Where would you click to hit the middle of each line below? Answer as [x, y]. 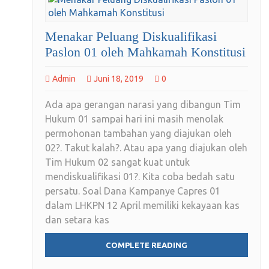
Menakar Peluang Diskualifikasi [131, 37]
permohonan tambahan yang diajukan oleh [138, 134]
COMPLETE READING [147, 245]
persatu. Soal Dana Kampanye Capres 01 [133, 191]
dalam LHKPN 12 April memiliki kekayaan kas [142, 206]
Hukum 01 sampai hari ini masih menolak [134, 119]
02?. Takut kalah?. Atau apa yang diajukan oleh [146, 148]
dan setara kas [77, 220]
